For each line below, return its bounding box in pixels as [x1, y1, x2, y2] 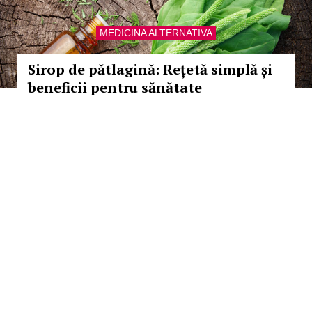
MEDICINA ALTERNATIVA [100, 27, 212, 38]
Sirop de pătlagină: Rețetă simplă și [28, 60, 272, 79]
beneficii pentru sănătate [28, 78, 202, 97]
